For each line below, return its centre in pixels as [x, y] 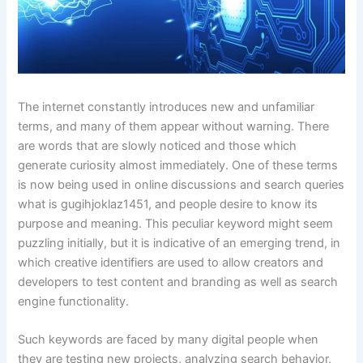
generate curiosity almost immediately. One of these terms [178, 166]
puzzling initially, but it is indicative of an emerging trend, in [179, 243]
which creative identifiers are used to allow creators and [171, 263]
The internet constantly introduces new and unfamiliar [167, 107]
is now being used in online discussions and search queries [181, 185]
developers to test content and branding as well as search [178, 282]
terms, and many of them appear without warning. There [174, 127]
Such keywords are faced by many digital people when [169, 340]
